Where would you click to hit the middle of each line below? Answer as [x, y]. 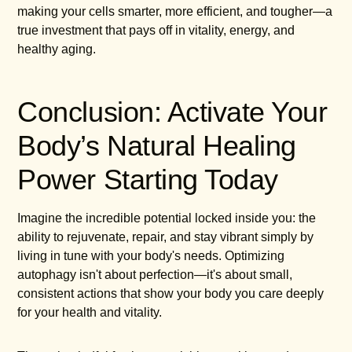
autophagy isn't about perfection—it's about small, [155, 274]
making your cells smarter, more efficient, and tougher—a [175, 11]
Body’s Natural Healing [157, 145]
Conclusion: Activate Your [172, 112]
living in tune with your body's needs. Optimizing [151, 255]
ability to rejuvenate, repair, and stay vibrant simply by [166, 236]
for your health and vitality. [90, 312]
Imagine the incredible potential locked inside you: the [167, 218]
